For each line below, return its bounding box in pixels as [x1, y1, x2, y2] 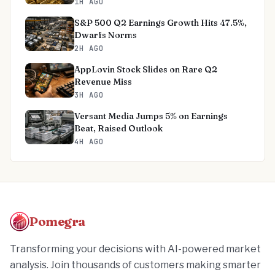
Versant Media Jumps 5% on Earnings [74, 110, 228, 122]
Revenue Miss [74, 76, 132, 87]
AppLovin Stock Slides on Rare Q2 [74, 64, 217, 75]
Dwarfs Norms [74, 29, 137, 41]
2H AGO [74, 44, 104, 53]
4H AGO [74, 137, 104, 147]
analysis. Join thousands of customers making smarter [10, 259, 261, 271]
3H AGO [74, 90, 104, 100]
